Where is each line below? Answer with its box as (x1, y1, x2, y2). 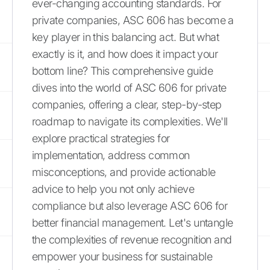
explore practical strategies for (32, 131, 170, 145)
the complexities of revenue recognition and (32, 233, 232, 246)
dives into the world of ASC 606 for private (32, 81, 227, 94)
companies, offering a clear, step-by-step (32, 98, 222, 111)
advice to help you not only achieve (32, 182, 195, 195)
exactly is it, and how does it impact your (32, 47, 218, 60)
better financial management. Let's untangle (32, 216, 233, 229)
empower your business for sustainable (32, 250, 213, 263)
